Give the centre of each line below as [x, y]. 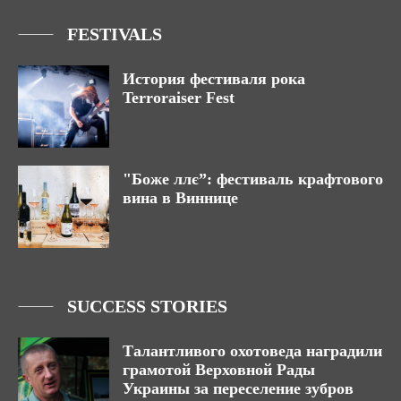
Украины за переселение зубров [238, 389]
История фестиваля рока [214, 79]
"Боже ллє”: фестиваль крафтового [253, 179]
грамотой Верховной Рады [219, 370]
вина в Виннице [180, 198]
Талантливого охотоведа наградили [252, 351]
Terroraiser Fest [179, 98]
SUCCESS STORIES [147, 307]
